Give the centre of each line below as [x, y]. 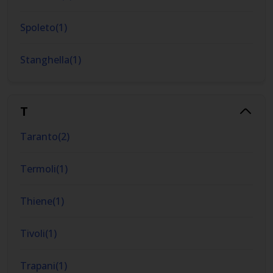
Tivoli [33, 233]
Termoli [38, 169]
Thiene [36, 201]
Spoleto [38, 27]
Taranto [39, 136]
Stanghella [45, 60]
